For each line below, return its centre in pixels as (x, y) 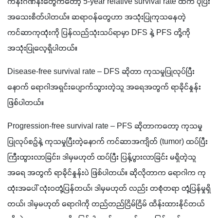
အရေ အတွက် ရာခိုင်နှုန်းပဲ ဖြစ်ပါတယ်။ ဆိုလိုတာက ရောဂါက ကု (107, 173)
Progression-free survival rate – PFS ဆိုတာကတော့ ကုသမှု (105, 126)
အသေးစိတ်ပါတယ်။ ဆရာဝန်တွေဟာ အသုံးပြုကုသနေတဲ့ (97, 17)
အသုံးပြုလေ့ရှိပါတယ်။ (43, 48)
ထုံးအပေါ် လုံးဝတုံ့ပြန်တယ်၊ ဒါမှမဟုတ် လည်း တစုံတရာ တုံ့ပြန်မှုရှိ (109, 189)
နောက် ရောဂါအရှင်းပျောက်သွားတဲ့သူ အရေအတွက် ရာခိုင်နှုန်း (104, 87)
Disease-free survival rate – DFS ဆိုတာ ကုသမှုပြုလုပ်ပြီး (101, 72)
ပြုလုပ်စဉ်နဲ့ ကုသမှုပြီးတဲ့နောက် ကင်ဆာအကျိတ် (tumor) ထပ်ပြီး (108, 142)
